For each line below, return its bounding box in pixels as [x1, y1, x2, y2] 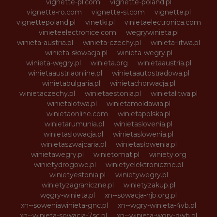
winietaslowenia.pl [113, 130, 173, 139]
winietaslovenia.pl [114, 120, 172, 129]
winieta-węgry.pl [26, 59, 81, 68]
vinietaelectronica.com [124, 18, 201, 27]
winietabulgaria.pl [42, 79, 100, 88]
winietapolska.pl [118, 109, 170, 119]
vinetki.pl [85, 18, 115, 27]
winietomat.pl [93, 150, 139, 159]
